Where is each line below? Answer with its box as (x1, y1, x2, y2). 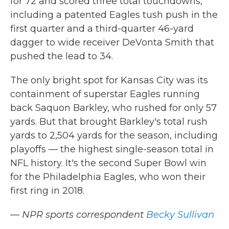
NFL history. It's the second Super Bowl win (10, 157, 207, 169)
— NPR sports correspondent (10, 209, 146, 220)
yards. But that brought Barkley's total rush (10, 116, 208, 127)
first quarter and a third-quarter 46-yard (10, 23, 194, 34)
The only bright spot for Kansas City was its (10, 75, 208, 86)
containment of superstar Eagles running (10, 88, 200, 100)
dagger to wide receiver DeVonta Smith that (10, 37, 214, 48)
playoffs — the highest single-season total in (10, 144, 214, 155)
